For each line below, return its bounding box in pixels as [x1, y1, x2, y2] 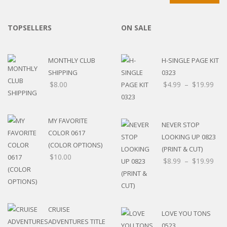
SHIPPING [48, 67, 78, 77]
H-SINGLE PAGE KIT [162, 55, 219, 65]
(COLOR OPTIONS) [48, 140, 102, 149]
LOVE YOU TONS [162, 208, 211, 218]
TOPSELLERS [8, 22, 52, 32]
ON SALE [121, 22, 152, 32]
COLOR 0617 [48, 128, 85, 137]
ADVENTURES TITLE [48, 216, 105, 226]
